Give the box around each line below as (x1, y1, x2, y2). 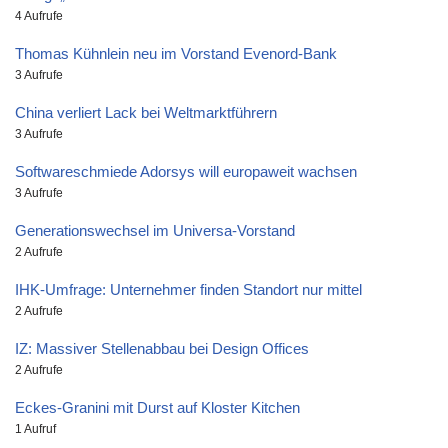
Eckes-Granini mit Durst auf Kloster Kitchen (15, 398, 300, 416)
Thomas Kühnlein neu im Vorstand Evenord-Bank (15, 44, 337, 62)
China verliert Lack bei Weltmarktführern (15, 103, 277, 121)
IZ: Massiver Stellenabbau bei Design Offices (15, 339, 309, 357)
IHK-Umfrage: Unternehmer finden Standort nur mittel (15, 280, 362, 298)
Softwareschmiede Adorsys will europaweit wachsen (15, 162, 357, 180)
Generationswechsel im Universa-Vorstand (15, 221, 295, 239)
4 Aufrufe (15, 8, 63, 23)
